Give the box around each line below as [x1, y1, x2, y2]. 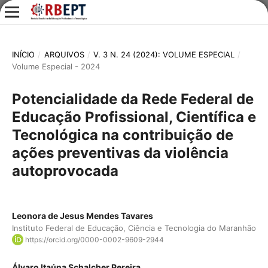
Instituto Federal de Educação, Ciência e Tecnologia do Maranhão [11, 223, 256, 233]
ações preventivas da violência [11, 144, 229, 162]
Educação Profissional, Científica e [11, 108, 256, 126]
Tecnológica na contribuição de [11, 126, 233, 144]
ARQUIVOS [44, 49, 84, 59]
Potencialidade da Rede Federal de [11, 90, 254, 108]
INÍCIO [11, 49, 35, 59]
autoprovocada [11, 162, 118, 179]
